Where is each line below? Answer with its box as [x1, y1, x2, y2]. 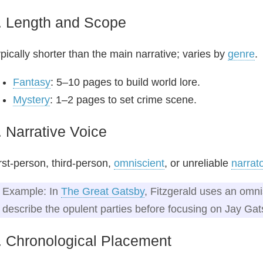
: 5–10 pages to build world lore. [50, 76, 200, 88]
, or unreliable [164, 157, 231, 169]
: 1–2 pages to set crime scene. [50, 93, 197, 106]
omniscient [114, 157, 164, 169]
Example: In [2, 185, 61, 197]
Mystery [13, 93, 50, 106]
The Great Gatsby [61, 185, 144, 197]
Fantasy [13, 76, 50, 88]
